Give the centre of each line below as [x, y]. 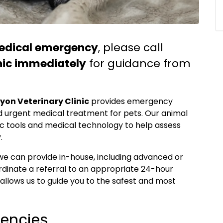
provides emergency [131, 101]
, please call [131, 47]
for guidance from [138, 63]
